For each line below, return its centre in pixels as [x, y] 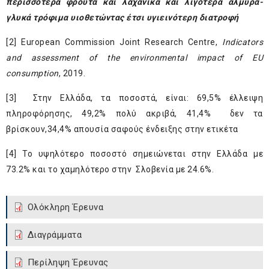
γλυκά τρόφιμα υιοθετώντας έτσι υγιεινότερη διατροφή [122, 18]
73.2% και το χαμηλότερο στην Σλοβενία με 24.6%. [110, 170]
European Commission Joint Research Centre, [119, 42]
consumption [32, 74]
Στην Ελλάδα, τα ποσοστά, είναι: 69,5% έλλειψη [140, 98]
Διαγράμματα [54, 235]
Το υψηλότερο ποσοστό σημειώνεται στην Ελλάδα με [140, 154]
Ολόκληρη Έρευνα [65, 207]
